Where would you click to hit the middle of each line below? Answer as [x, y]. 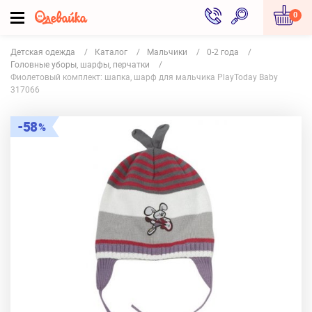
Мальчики [167, 52]
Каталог [111, 52]
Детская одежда [43, 52]
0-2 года [223, 52]
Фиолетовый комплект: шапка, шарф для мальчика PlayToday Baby [144, 77]
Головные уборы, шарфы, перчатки [80, 64]
